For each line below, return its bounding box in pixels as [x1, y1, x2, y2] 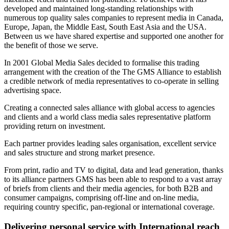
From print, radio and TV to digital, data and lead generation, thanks [4, 165, 223, 174]
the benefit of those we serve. [4, 40, 98, 50]
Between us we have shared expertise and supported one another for [4, 31, 223, 40]
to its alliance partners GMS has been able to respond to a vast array [4, 174, 222, 184]
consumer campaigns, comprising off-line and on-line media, [4, 193, 199, 202]
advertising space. [4, 85, 61, 95]
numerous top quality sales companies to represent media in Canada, [4, 13, 223, 22]
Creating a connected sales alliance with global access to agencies [4, 103, 215, 112]
